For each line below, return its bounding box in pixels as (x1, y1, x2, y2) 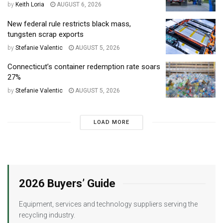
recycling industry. (19, 211, 75, 219)
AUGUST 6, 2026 (55, 1, 102, 8)
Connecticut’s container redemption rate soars (7, 62, 160, 72)
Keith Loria (15, 1, 44, 8)
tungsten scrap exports (7, 29, 84, 39)
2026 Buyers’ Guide (19, 177, 115, 190)
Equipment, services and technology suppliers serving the (19, 200, 198, 208)
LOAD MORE (93, 118, 129, 125)
